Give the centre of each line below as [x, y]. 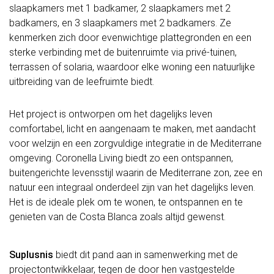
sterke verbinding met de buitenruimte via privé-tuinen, [123, 53]
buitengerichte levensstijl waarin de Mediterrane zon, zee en [136, 172]
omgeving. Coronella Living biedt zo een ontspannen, [121, 158]
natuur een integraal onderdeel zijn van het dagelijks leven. [132, 187]
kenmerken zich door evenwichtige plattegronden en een [130, 38]
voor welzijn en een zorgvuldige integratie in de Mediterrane [135, 143]
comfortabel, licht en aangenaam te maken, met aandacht [132, 128]
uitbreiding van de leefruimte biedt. [82, 82]
